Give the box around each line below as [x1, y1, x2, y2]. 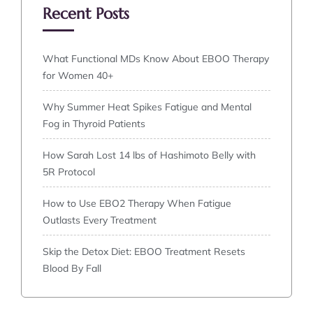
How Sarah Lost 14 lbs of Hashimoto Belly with [43, 149, 256, 162]
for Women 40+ [43, 69, 113, 82]
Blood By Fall [43, 262, 101, 275]
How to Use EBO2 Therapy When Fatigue [43, 197, 231, 210]
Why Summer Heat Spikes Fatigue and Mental [43, 101, 252, 114]
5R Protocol [43, 166, 95, 179]
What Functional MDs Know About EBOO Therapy [43, 52, 269, 66]
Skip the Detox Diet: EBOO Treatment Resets [43, 245, 245, 259]
